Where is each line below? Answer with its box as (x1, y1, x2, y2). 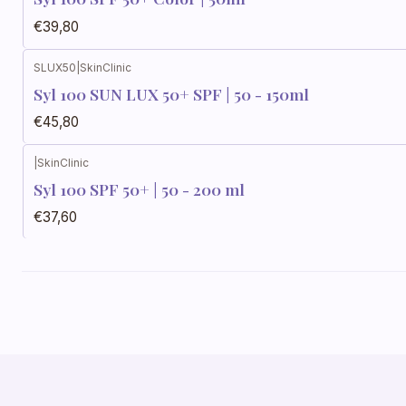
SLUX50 (34, 60, 76, 74)
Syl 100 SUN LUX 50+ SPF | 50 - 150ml (34, 82, 309, 104)
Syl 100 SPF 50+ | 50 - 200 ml (34, 179, 245, 200)
